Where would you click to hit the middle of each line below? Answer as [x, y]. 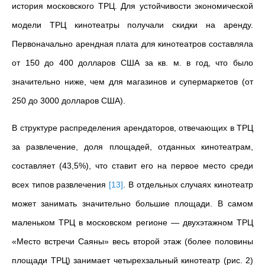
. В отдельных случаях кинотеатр [188, 185]
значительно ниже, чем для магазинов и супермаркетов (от [132, 82]
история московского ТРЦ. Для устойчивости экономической [132, 6]
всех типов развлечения [61, 185]
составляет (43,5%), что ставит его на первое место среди [132, 166]
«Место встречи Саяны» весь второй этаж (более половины [132, 242]
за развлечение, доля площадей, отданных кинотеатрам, [132, 147]
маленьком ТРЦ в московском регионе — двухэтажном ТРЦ [132, 223]
